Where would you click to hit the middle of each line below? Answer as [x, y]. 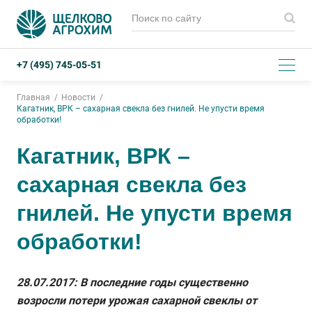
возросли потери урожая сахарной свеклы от [137, 301]
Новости [78, 97]
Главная [33, 97]
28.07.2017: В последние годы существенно [132, 282]
